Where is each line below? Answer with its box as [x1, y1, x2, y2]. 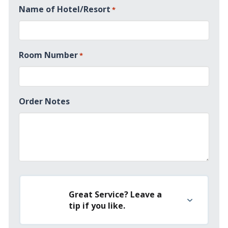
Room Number [18, 49, 78, 61]
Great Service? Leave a [68, 189, 162, 201]
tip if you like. [68, 200, 125, 212]
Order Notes [18, 96, 70, 107]
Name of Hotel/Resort [18, 3, 110, 15]
